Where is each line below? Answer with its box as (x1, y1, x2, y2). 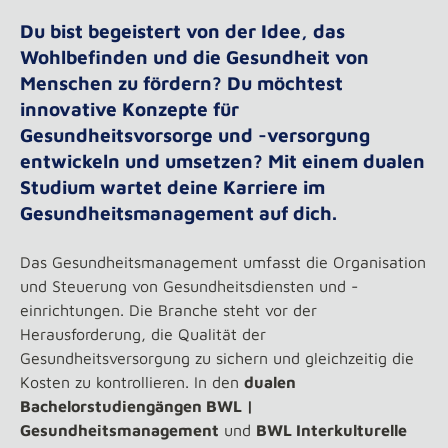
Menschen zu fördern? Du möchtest (20, 72, 343, 94)
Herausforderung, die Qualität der (20, 325, 266, 343)
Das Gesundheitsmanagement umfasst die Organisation (20, 253, 426, 271)
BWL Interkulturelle (256, 421, 407, 439)
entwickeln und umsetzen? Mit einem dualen (20, 150, 425, 172)
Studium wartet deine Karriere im (20, 176, 325, 198)
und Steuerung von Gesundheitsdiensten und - (20, 277, 358, 295)
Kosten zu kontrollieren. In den (20, 373, 244, 391)
